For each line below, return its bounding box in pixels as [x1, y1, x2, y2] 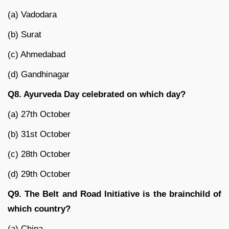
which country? [8, 204, 71, 214]
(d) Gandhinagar [8, 70, 70, 80]
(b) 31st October [8, 129, 71, 140]
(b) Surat [8, 30, 41, 40]
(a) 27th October [8, 109, 71, 120]
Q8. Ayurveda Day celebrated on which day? [8, 89, 186, 100]
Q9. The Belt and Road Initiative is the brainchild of [8, 189, 221, 199]
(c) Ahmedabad [8, 50, 65, 60]
